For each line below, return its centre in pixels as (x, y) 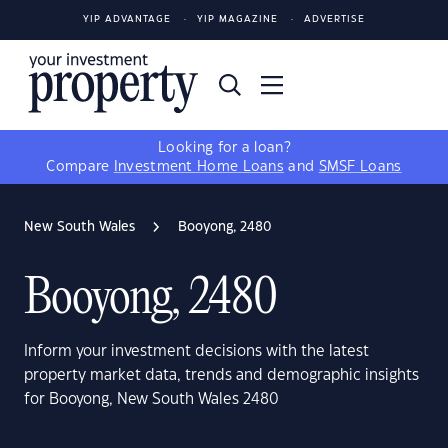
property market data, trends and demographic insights (221, 375)
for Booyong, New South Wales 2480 (151, 399)
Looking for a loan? (224, 148)
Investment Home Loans (199, 167)
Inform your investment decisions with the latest (196, 351)
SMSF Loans (360, 167)
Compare (80, 167)
